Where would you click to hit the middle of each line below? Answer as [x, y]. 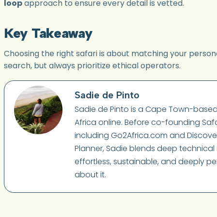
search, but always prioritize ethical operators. [92, 65]
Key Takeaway [48, 33]
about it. [90, 174]
